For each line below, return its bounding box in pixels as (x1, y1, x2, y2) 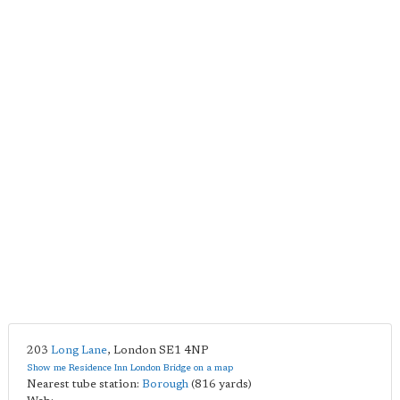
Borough (142, 378, 188, 390)
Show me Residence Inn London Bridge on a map (27, 362, 233, 373)
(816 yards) (188, 378, 252, 390)
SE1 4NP (159, 344, 208, 356)
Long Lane (51, 344, 107, 356)
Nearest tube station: (27, 378, 142, 390)
